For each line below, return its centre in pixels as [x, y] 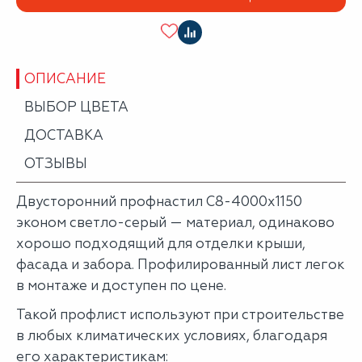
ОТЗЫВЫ [56, 163]
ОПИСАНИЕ [65, 78]
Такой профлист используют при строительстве [180, 314]
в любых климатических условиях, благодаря [172, 335]
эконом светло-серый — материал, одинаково [175, 222]
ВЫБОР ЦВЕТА [76, 107]
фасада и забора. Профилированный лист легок [181, 264]
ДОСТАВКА [64, 135]
